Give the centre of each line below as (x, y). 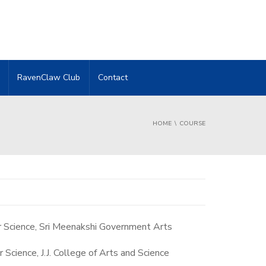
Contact (113, 78)
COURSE (192, 123)
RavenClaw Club (49, 78)
